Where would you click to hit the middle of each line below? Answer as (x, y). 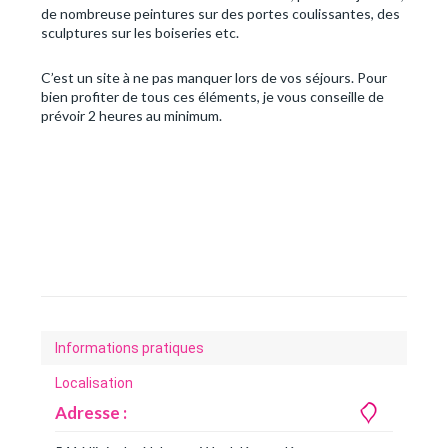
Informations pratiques (129, 348)
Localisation (94, 383)
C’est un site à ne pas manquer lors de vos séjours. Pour (214, 78)
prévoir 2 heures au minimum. (131, 116)
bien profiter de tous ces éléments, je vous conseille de (212, 97)
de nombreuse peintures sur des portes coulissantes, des (220, 14)
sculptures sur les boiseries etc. (140, 33)
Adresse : (91, 413)
